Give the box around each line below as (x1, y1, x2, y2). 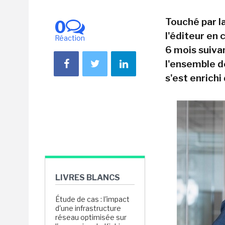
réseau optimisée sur (55, 213, 127, 221)
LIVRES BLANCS (55, 173, 120, 182)
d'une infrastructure (55, 204, 121, 212)
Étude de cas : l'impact (55, 195, 130, 203)
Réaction (55, 34, 85, 42)
